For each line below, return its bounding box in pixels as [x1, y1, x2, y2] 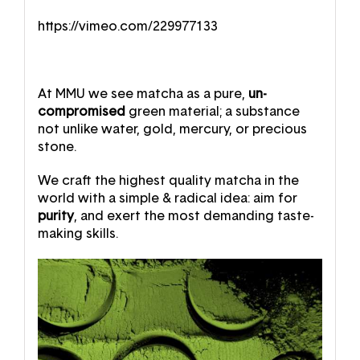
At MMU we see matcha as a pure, [37, 88, 248, 101]
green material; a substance [125, 105, 300, 119]
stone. [37, 141, 76, 154]
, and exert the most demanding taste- [73, 210, 314, 223]
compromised [37, 105, 125, 119]
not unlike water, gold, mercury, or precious [37, 123, 307, 137]
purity [37, 210, 74, 223]
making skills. [37, 227, 118, 241]
